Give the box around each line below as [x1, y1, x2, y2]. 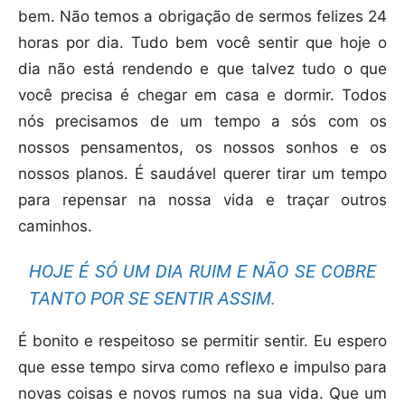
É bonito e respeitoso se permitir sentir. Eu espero [18, 331, 387, 350]
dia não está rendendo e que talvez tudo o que [18, 59, 387, 78]
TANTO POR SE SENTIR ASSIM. [29, 287, 277, 309]
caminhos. [18, 216, 92, 235]
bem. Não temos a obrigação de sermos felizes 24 [18, 6, 387, 25]
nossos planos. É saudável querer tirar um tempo [18, 164, 387, 183]
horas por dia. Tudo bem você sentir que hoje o [18, 33, 387, 52]
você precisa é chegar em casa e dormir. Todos [18, 85, 387, 104]
